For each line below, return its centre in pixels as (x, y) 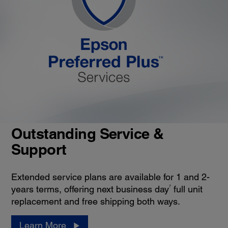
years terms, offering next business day (90, 189)
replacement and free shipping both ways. (95, 202)
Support (39, 150)
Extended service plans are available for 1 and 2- (110, 177)
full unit (187, 189)
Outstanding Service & (87, 134)
